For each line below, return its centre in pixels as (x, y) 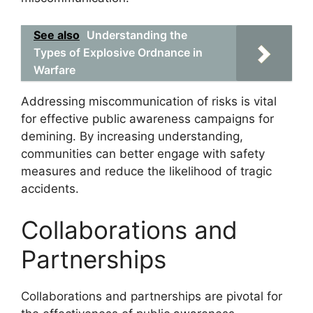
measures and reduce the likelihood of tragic (146, 171)
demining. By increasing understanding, (132, 136)
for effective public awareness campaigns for (147, 118)
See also (57, 35)
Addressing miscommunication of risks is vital (149, 101)
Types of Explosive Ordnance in (118, 52)
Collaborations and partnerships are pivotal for (152, 296)
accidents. (50, 188)
